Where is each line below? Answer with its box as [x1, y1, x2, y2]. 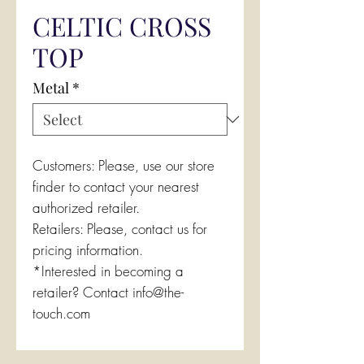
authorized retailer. [32, 198, 140, 217]
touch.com [32, 304, 90, 323]
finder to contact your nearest [32, 177, 199, 196]
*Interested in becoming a [32, 262, 184, 280]
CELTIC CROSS [32, 8, 211, 43]
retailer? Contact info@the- [32, 283, 184, 301]
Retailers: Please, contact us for [32, 219, 207, 238]
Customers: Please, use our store [32, 156, 214, 175]
